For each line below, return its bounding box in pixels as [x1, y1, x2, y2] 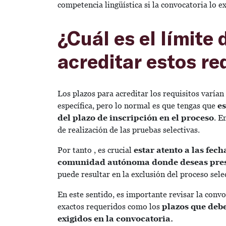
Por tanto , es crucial [58, 145, 134, 155]
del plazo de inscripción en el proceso [58, 112, 214, 123]
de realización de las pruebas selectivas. [58, 125, 200, 135]
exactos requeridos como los [58, 201, 162, 211]
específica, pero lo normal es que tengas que [58, 100, 215, 110]
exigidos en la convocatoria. [58, 213, 175, 223]
